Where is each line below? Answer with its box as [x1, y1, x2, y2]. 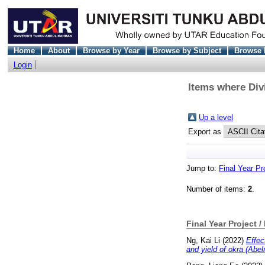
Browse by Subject [152, 46, 221, 55]
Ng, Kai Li [186, 236, 220, 245]
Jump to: [186, 164, 219, 173]
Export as [188, 127, 224, 136]
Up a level [199, 112, 233, 122]
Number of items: [186, 185, 248, 194]
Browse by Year [82, 46, 140, 55]
